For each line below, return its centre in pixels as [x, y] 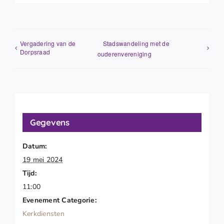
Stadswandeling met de [136, 43]
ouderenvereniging [124, 53]
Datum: [35, 146]
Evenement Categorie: [59, 200]
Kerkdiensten [43, 213]
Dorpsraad [35, 51]
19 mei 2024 [43, 159]
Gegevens [50, 122]
